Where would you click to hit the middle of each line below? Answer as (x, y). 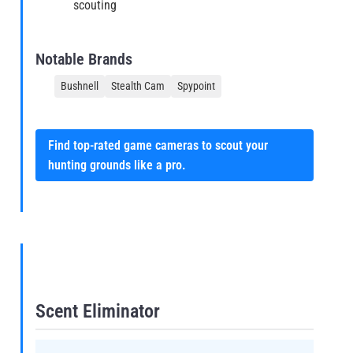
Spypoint (196, 86)
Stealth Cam (138, 86)
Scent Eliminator (98, 311)
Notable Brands (84, 59)
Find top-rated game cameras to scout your (158, 146)
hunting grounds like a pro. (117, 165)
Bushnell (80, 86)
